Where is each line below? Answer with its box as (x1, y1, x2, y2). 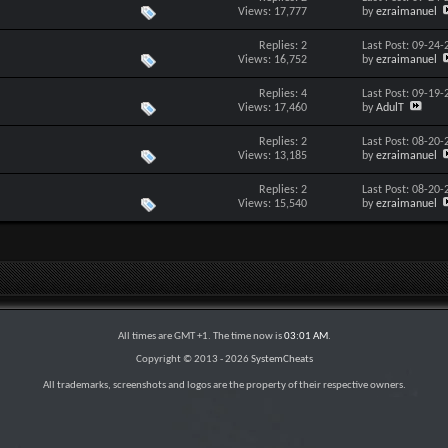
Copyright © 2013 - (135, 354, 225, 365)
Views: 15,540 (238, 197, 308, 210)
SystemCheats (250, 354, 313, 365)
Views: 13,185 (238, 149, 308, 162)
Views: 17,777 (238, 5, 308, 18)
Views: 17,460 (238, 101, 308, 114)
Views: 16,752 (238, 53, 308, 66)
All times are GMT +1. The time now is (117, 331, 284, 342)
